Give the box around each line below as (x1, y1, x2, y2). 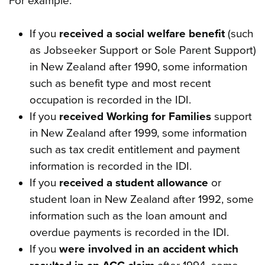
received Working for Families (59, 109, 211, 123)
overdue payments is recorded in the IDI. (29, 225, 229, 239)
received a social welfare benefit (59, 27, 225, 40)
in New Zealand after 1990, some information (29, 60, 247, 73)
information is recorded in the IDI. (29, 159, 192, 173)
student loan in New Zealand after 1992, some (29, 192, 254, 206)
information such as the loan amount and (29, 209, 227, 222)
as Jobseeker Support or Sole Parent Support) (29, 43, 256, 57)
